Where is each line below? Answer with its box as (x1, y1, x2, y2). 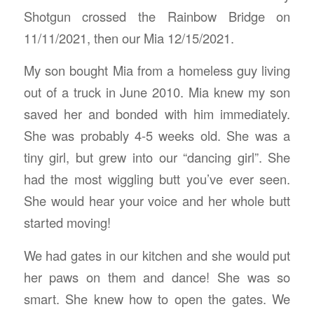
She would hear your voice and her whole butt (23, 191, 291, 210)
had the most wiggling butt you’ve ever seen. (23, 170, 291, 189)
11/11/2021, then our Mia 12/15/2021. (23, 28, 234, 47)
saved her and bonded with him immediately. (23, 104, 291, 123)
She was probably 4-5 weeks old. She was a (23, 126, 291, 145)
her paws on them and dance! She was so (23, 267, 291, 286)
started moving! (23, 213, 111, 232)
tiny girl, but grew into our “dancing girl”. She (23, 148, 291, 167)
